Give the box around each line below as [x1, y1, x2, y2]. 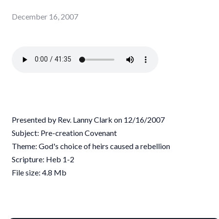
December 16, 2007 [12, 11, 78, 21]
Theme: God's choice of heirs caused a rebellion [12, 141, 170, 151]
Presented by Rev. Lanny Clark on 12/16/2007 [12, 114, 165, 124]
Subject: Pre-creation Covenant [12, 128, 117, 137]
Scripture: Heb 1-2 [12, 154, 74, 164]
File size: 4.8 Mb [12, 167, 66, 177]
